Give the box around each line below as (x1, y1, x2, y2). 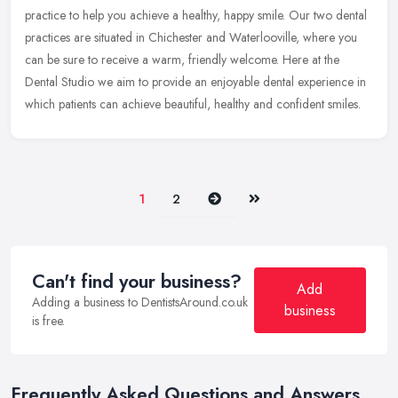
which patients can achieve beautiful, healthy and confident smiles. (25, 94, 361, 113)
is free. (32, 311, 65, 330)
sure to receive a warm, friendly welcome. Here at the (63, 50, 339, 68)
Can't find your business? (32, 267, 242, 295)
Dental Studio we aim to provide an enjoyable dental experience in (25, 72, 366, 91)
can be (25, 50, 60, 68)
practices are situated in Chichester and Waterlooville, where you (25, 28, 357, 46)
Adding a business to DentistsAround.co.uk (32, 292, 248, 311)
